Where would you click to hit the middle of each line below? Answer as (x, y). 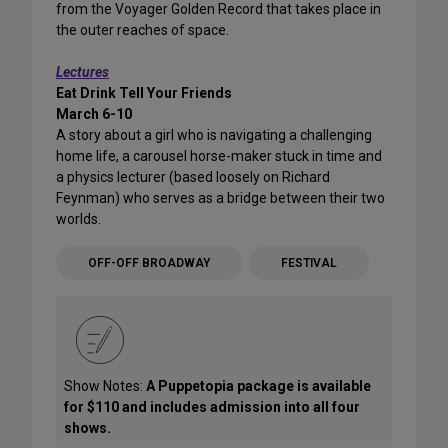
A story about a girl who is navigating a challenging (214, 135)
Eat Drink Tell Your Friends (144, 93)
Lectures (82, 72)
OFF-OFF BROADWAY (149, 263)
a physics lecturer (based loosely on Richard (193, 177)
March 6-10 (94, 114)
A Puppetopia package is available (258, 386)
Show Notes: (105, 386)
